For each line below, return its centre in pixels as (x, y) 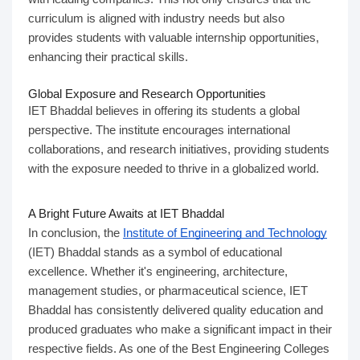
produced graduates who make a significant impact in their (180, 329)
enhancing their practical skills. (108, 57)
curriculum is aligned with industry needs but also (156, 18)
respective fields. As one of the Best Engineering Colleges (179, 348)
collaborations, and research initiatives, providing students (179, 149)
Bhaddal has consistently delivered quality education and (176, 310)
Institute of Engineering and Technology (225, 233)
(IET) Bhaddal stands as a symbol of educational (155, 252)
